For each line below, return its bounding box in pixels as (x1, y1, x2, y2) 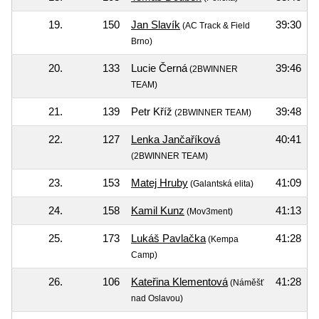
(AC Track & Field (180, 20, 250, 31)
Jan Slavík (131, 18, 180, 31)
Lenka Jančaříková (131, 132, 220, 145)
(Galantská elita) (188, 178, 253, 189)
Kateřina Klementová (131, 275, 228, 288)
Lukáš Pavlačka (131, 231, 206, 244)
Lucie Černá (131, 61, 187, 74)
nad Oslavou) (131, 293, 183, 303)
